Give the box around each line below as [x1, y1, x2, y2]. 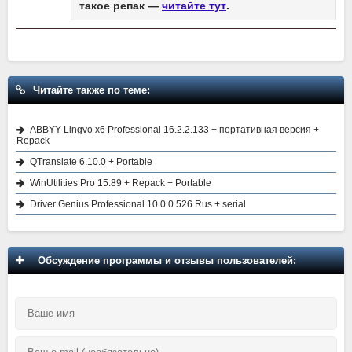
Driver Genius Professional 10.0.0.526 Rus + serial [30, 199, 246, 211]
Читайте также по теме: [33, 84, 150, 97]
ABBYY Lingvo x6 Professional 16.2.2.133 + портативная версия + [30, 124, 319, 136]
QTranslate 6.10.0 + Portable [30, 156, 152, 168]
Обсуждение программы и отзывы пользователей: [31, 255, 296, 267]
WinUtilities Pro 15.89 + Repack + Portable [30, 178, 211, 189]
